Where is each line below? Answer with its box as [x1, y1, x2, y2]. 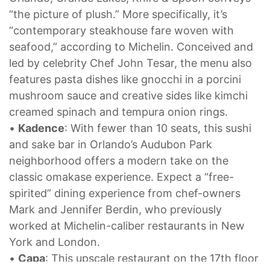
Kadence [18, 121, 64, 134]
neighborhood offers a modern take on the [9, 154, 228, 167]
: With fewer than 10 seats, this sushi [64, 121, 251, 134]
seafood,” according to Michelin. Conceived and [9, 40, 253, 53]
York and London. [9, 235, 100, 248]
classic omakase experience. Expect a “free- [9, 170, 234, 183]
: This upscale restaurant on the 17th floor [45, 251, 259, 265]
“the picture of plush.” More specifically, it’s [9, 7, 227, 20]
